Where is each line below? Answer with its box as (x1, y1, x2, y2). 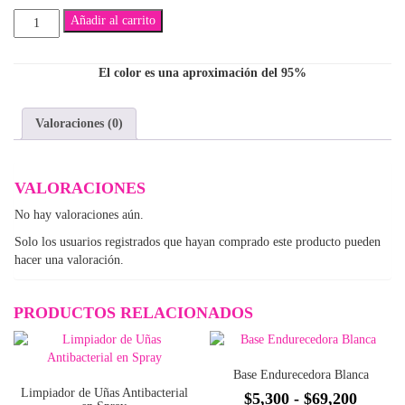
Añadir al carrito (70, 14, 155, 27)
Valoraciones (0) (35, 117, 123, 130)
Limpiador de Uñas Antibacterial (20, 385, 188, 400)
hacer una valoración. (14, 252, 124, 267)
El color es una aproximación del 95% (99, 66, 306, 80)
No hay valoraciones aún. (14, 207, 144, 221)
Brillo (13, 10, 43, 24)
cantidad (13, 46, 61, 60)
